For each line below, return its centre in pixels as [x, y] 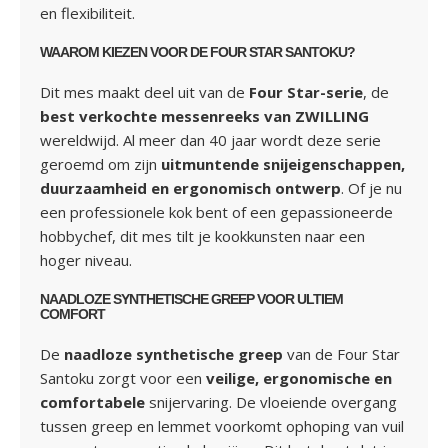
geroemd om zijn [100, 164]
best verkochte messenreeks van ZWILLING [204, 116]
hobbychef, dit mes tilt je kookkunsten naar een [202, 236]
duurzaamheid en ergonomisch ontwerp [190, 188]
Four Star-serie [306, 92]
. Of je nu [371, 188]
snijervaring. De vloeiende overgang [271, 402]
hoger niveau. [86, 260]
